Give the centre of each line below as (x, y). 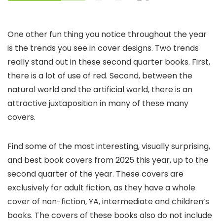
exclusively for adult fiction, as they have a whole (101, 187)
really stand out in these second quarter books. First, (109, 62)
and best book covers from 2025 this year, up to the (108, 160)
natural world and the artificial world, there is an (100, 89)
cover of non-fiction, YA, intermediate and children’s (108, 201)
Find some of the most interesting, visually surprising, (109, 146)
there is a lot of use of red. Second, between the (100, 75)
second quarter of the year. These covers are (95, 174)
